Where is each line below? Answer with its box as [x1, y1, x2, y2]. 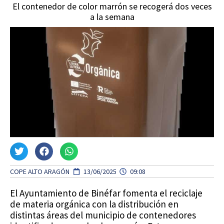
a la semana [89, 10, 134, 22]
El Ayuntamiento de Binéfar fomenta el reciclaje [10, 186, 202, 199]
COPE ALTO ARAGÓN [10, 166, 69, 176]
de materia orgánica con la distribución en [10, 197, 178, 210]
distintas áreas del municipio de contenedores [10, 208, 196, 221]
